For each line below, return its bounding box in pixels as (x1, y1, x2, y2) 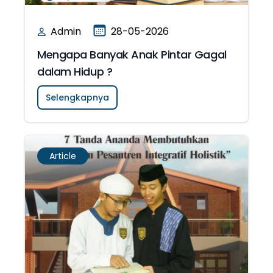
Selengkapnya (46, 91, 109, 104)
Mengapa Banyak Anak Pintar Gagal (37, 47, 227, 62)
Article (49, 150, 76, 162)
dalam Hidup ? (37, 64, 113, 79)
